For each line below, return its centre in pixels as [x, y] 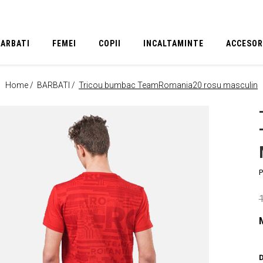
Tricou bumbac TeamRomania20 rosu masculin [168, 85]
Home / [20, 85]
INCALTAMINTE [174, 43]
